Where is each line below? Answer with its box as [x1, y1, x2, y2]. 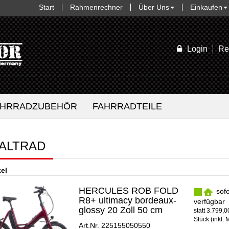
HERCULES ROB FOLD [79, 186, 179, 196]
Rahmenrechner [70, 3, 123, 11]
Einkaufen [190, 3, 222, 11]
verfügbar [193, 197, 225, 205]
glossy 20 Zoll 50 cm [79, 205, 163, 215]
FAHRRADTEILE [93, 101, 162, 111]
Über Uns [139, 3, 169, 11]
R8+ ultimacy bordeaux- [79, 195, 177, 205]
